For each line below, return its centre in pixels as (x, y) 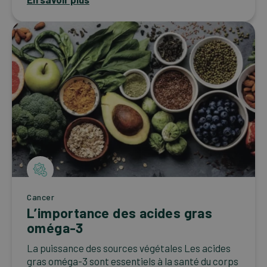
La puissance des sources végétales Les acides (129, 248)
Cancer (41, 197)
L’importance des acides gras (120, 212)
